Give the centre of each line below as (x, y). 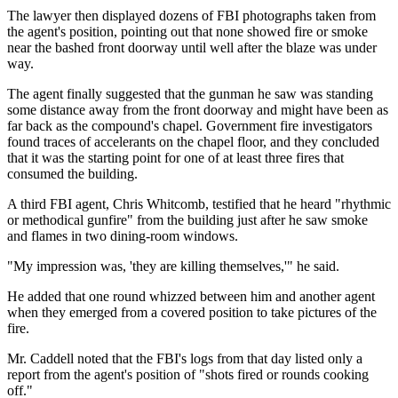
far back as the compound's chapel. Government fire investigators (190, 125)
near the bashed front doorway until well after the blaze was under (192, 47)
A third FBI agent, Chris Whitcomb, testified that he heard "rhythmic (199, 203)
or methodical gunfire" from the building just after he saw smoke (187, 219)
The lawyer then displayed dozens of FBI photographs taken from (191, 15)
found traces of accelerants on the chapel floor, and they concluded (193, 141)
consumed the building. (72, 173)
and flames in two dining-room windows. (123, 235)
